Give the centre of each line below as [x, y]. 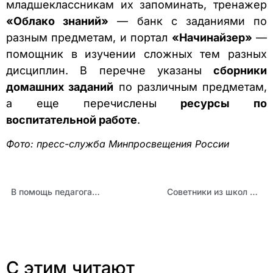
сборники [240, 71]
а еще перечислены [94, 104]
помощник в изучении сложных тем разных [136, 54]
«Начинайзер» [212, 38]
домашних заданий [60, 87]
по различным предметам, [190, 87]
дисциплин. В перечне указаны [110, 71]
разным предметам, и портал [89, 38]
